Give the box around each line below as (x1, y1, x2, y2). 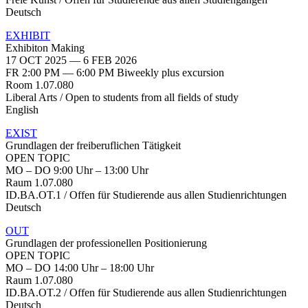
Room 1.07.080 (5, 78, 74, 91)
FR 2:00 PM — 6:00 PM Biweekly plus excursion (5, 66, 224, 78)
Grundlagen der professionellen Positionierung (5, 236, 207, 249)
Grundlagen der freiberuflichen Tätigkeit (5, 139, 181, 151)
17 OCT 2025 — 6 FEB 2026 (5, 54, 137, 66)
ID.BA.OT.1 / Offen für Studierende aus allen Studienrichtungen (5, 188, 287, 201)
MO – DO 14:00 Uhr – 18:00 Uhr (5, 261, 154, 274)
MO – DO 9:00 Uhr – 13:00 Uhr (5, 164, 148, 176)
